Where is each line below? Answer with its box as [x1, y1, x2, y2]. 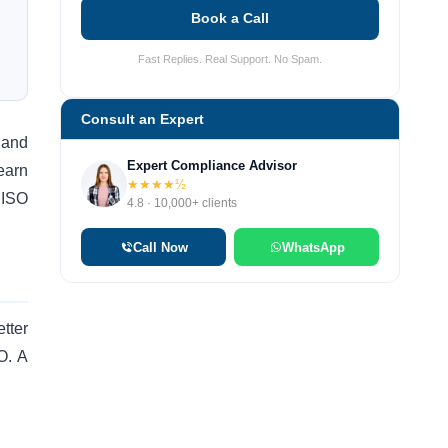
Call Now [132, 239, 188, 255]
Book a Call [191, 10, 269, 27]
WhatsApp [281, 239, 345, 255]
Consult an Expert [81, 111, 204, 128]
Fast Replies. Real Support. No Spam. [138, 52, 322, 65]
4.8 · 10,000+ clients [127, 196, 237, 211]
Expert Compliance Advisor [127, 158, 297, 174]
